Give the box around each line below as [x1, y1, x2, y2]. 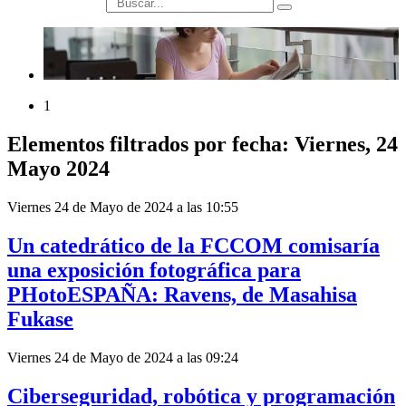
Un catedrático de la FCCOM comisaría [7, 234, 380, 258]
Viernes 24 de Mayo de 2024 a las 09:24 [7, 350, 238, 366]
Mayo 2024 [7, 157, 110, 181]
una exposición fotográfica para [7, 258, 301, 283]
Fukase [7, 307, 73, 332]
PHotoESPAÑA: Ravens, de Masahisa [7, 283, 357, 307]
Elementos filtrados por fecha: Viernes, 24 [7, 132, 398, 157]
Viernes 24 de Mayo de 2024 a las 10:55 [7, 199, 238, 216]
